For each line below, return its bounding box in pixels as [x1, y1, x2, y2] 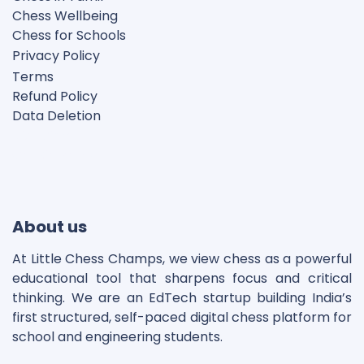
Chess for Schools [12, 26, 126, 45]
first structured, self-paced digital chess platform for [12, 308, 352, 327]
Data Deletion [12, 106, 101, 126]
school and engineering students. [12, 327, 226, 347]
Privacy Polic [12, 46, 93, 66]
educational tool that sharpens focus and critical [12, 269, 352, 288]
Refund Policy [12, 87, 97, 106]
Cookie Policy [12, 145, 97, 165]
